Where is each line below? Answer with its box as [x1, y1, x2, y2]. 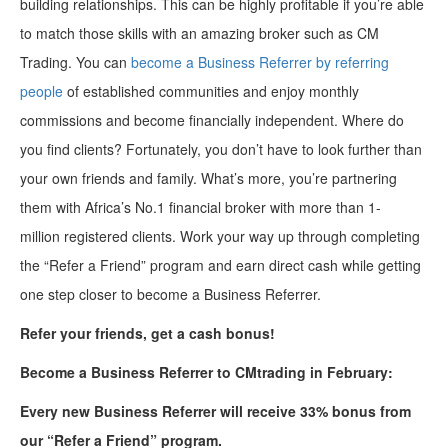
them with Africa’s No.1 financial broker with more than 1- [20, 197, 381, 218]
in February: [306, 362, 393, 383]
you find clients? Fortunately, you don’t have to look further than [20, 139, 422, 160]
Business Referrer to [87, 362, 235, 383]
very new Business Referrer [29, 401, 216, 422]
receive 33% [243, 401, 332, 422]
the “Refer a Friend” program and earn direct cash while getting [20, 255, 421, 276]
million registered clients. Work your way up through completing [20, 226, 420, 247]
